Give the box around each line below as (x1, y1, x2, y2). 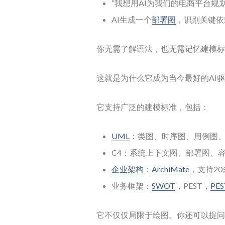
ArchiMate (152, 164, 189, 174)
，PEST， (175, 181, 210, 190)
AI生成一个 (111, 15, 152, 24)
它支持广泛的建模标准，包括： (96, 102, 209, 111)
